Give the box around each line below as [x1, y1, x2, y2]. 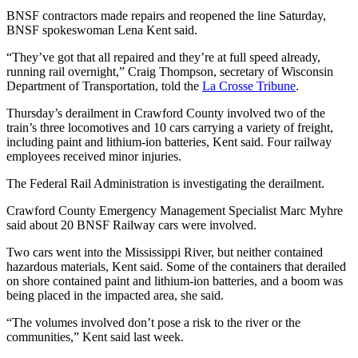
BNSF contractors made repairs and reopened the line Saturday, [6, 8, 326, 22]
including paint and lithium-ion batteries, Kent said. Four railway [6, 134, 332, 149]
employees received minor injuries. [6, 149, 181, 163]
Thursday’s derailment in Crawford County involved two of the [6, 105, 325, 120]
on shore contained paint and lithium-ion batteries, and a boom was [6, 273, 343, 288]
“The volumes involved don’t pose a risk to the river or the [6, 315, 300, 329]
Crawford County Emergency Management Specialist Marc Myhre [6, 203, 343, 217]
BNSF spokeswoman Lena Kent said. [6, 22, 197, 37]
